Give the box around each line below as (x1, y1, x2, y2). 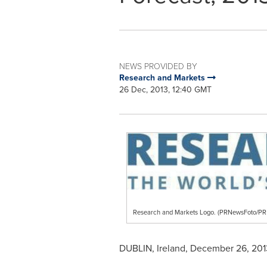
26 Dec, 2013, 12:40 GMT (119, 83, 212, 96)
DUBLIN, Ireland (119, 241, 185, 256)
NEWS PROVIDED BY (119, 60, 197, 72)
